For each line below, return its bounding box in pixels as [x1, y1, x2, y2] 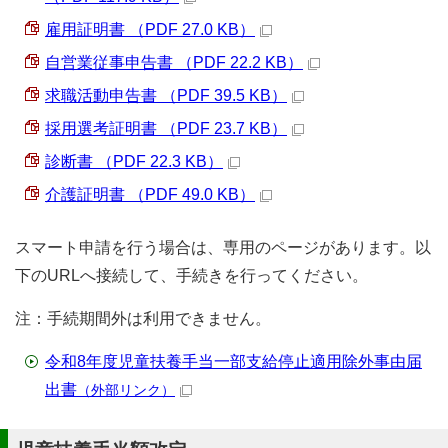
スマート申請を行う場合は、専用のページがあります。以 [15, 239, 431, 256]
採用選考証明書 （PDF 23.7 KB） [45, 120, 287, 137]
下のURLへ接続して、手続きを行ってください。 [15, 267, 368, 284]
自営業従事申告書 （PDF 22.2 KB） [45, 54, 303, 71]
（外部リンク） [77, 382, 175, 398]
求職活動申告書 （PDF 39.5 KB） [45, 87, 287, 104]
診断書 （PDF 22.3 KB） [45, 153, 223, 170]
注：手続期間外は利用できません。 [15, 310, 271, 327]
